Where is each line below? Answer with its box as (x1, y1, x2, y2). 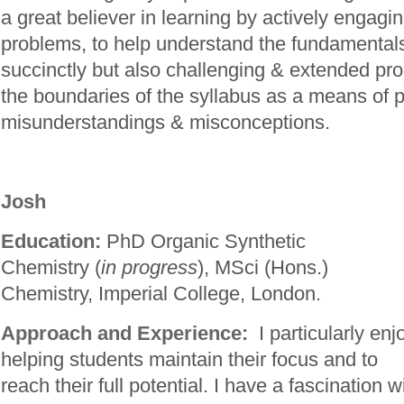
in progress (101, 256, 197, 279)
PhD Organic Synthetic (101, 230, 306, 252)
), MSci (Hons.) (197, 256, 328, 279)
